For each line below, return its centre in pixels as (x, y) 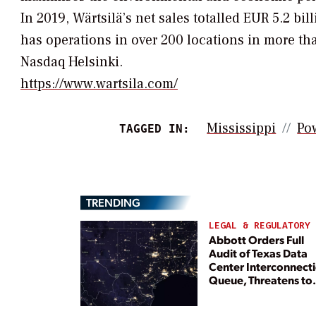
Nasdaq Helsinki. (72, 62)
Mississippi (242, 128)
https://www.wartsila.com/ (99, 84)
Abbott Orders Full (256, 239)
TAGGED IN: (154, 128)
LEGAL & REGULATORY (259, 226)
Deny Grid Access (253, 293)
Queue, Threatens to (260, 279)
